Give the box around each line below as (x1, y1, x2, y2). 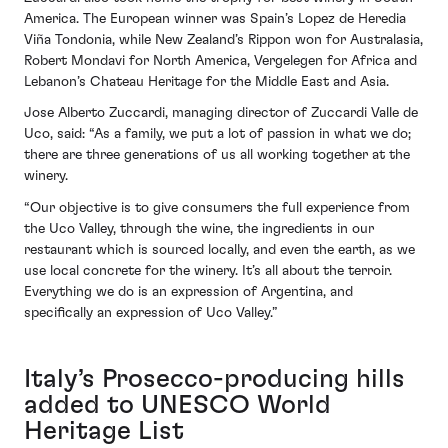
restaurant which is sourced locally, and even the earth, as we (24, 242, 415, 257)
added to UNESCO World (24, 391, 331, 418)
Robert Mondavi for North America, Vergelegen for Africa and (24, 53, 417, 68)
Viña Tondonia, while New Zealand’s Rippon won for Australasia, (24, 32, 423, 47)
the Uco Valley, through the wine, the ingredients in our (24, 221, 374, 236)
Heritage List (24, 417, 184, 444)
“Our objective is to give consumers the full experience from (24, 200, 410, 215)
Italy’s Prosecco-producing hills (24, 365, 405, 392)
